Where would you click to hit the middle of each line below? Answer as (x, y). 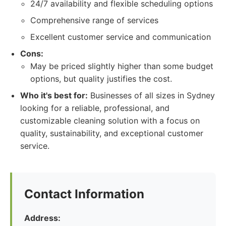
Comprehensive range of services (94, 20)
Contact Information (84, 194)
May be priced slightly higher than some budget (122, 66)
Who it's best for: (54, 95)
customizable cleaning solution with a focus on (110, 121)
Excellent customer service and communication (121, 37)
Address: (42, 218)
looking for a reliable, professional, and (95, 108)
